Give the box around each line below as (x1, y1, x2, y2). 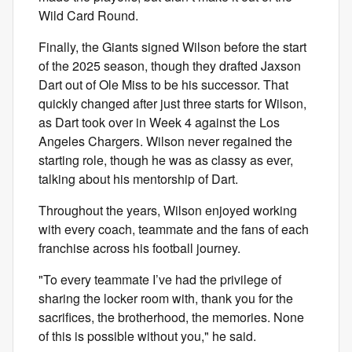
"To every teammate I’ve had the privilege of (38, 269, 281, 288)
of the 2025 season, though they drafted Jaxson (38, 56, 301, 75)
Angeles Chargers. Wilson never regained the (38, 131, 292, 150)
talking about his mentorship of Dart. (38, 169, 241, 188)
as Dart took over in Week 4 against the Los (38, 112, 280, 131)
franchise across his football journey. (38, 238, 240, 257)
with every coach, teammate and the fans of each (38, 219, 309, 238)
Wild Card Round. (38, 5, 141, 24)
